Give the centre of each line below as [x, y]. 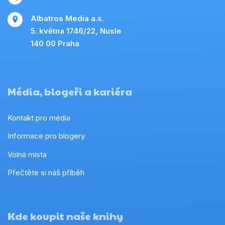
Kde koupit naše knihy [65, 216]
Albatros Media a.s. [67, 18]
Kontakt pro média [39, 118]
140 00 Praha [55, 43]
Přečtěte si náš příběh [46, 172]
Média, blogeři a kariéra [70, 91]
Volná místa [27, 154]
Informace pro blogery [46, 136]
